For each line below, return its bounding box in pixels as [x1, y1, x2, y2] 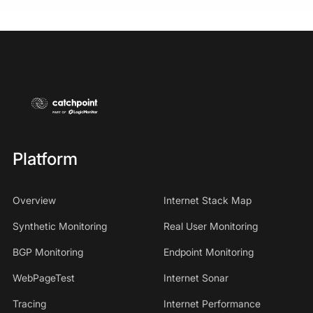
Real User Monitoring [163, 219, 258, 232]
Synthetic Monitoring [12, 219, 107, 232]
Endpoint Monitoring [163, 245, 254, 258]
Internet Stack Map [163, 194, 252, 206]
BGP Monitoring [12, 245, 83, 258]
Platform [12, 148, 78, 169]
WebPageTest [12, 271, 75, 284]
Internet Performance [163, 297, 261, 310]
